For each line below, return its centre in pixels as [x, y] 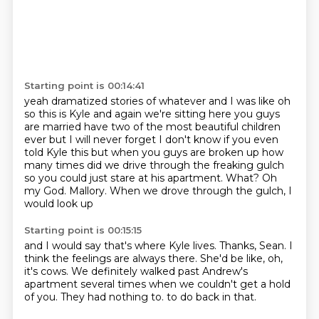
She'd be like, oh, [241, 258]
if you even [251, 140]
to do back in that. [211, 297]
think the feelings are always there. [112, 258]
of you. [42, 297]
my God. [46, 191]
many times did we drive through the [118, 165]
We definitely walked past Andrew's [159, 271]
